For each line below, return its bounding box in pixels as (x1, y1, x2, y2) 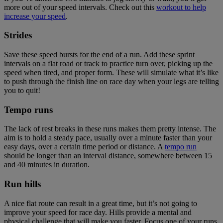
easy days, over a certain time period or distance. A (4, 142, 165, 151)
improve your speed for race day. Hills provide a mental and (4, 208, 192, 217)
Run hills (4, 179, 41, 190)
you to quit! (4, 86, 40, 95)
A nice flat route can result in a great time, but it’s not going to (4, 199, 197, 208)
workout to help (156, 2, 206, 11)
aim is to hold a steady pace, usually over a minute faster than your (4, 133, 212, 142)
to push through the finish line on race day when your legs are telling (4, 77, 219, 86)
